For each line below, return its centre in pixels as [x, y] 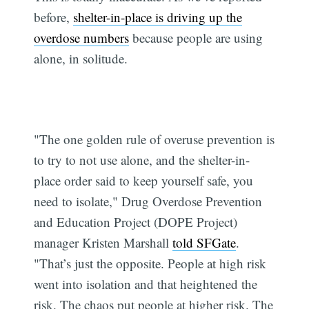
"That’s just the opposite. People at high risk [150, 263]
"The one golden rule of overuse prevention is [154, 139]
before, [54, 17]
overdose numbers [82, 38]
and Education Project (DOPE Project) [136, 222]
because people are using [196, 38]
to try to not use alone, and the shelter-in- [142, 160]
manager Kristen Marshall [103, 243]
